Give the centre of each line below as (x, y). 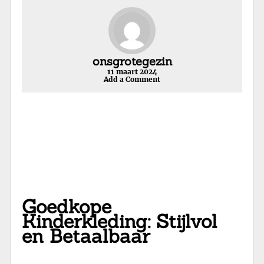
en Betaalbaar (86, 236)
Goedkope (67, 207)
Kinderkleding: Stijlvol (119, 222)
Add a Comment (132, 79)
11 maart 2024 (132, 71)
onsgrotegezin (132, 61)
